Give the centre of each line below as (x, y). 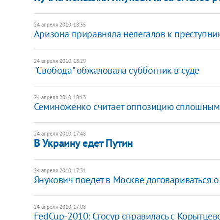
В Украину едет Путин (83, 143)
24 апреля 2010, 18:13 (60, 97)
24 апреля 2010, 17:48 (60, 133)
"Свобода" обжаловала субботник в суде (116, 70)
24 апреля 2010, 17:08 (60, 206)
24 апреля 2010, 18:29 (60, 61)
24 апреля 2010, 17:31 (60, 170)
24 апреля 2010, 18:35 (60, 24)
